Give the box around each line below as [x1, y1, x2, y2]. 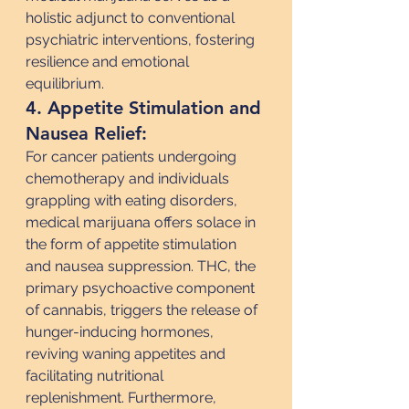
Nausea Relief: [26, 122, 147, 144]
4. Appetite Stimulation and [26, 97, 267, 119]
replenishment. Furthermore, [26, 389, 220, 406]
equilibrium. [26, 75, 104, 92]
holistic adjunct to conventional [26, 9, 238, 26]
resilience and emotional [26, 53, 193, 70]
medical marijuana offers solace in [26, 214, 259, 231]
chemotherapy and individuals [26, 170, 233, 187]
